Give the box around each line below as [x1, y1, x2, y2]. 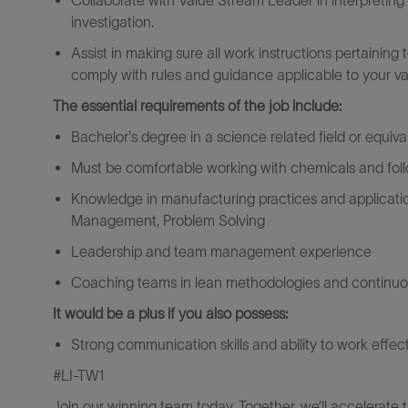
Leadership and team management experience [71, 243, 372, 260]
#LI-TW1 [53, 367, 105, 383]
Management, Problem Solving [71, 212, 265, 229]
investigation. [71, 14, 154, 30]
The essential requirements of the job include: [53, 97, 342, 114]
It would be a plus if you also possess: [53, 305, 288, 321]
